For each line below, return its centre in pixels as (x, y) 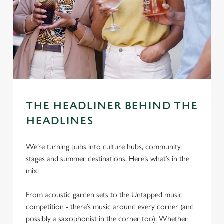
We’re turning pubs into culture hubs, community (103, 147)
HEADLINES (60, 121)
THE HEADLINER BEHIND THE (112, 106)
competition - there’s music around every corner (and (110, 207)
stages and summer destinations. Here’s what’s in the (108, 159)
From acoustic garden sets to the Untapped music (104, 195)
